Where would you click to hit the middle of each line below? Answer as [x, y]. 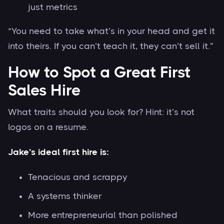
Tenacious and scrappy [77, 177]
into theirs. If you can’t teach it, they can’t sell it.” [111, 46]
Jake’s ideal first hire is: [58, 152]
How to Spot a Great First [99, 72]
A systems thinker [65, 196]
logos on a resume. [48, 127]
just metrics [53, 7]
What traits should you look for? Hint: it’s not [101, 112]
